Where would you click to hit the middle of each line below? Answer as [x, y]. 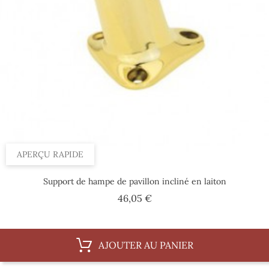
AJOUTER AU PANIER [146, 245]
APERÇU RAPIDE [50, 154]
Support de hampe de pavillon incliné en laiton [134, 181]
